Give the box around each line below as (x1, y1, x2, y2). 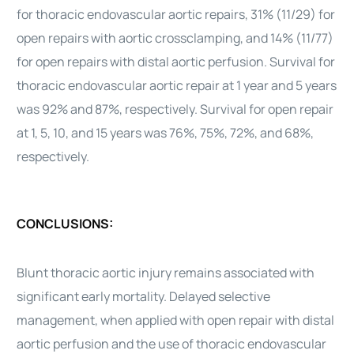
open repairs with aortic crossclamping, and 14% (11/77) (17, 29, 334, 47)
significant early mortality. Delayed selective (17, 288, 271, 305)
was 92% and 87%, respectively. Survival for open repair (17, 100, 334, 118)
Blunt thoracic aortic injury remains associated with (17, 264, 315, 281)
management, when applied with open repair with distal (17, 311, 335, 329)
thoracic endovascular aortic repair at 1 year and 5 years (17, 77, 337, 94)
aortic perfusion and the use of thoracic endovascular (17, 335, 327, 352)
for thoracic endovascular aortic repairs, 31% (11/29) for (17, 6, 336, 23)
